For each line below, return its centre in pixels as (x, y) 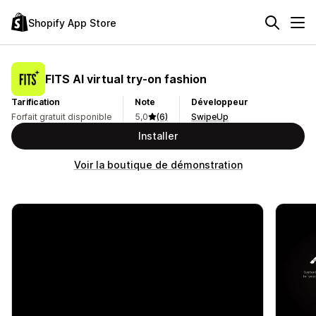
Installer (158, 136)
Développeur (220, 102)
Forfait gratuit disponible (61, 117)
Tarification (36, 102)
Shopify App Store (72, 23)
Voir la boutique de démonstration (158, 165)
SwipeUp (210, 117)
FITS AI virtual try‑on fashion (126, 79)
